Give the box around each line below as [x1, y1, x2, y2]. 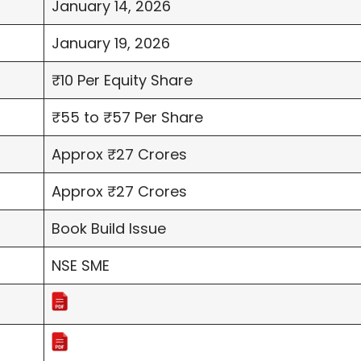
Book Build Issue [52, 218, 166, 239]
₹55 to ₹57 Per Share [52, 107, 203, 128]
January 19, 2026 [52, 33, 170, 54]
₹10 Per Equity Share [52, 70, 193, 91]
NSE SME [52, 255, 110, 276]
